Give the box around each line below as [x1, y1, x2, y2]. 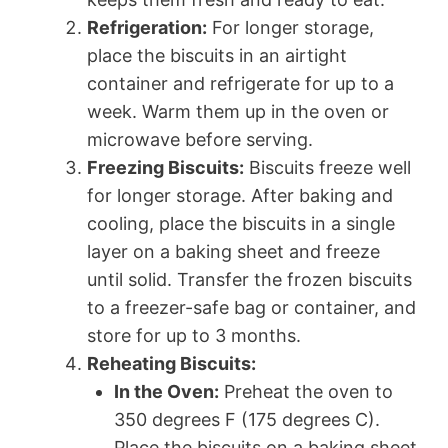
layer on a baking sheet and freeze [87, 240, 380, 262]
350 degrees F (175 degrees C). [114, 408, 380, 430]
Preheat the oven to [219, 380, 393, 402]
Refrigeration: [87, 16, 207, 38]
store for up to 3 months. [87, 324, 301, 346]
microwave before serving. [87, 128, 313, 150]
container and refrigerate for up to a [87, 72, 394, 94]
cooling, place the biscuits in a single [87, 212, 395, 234]
